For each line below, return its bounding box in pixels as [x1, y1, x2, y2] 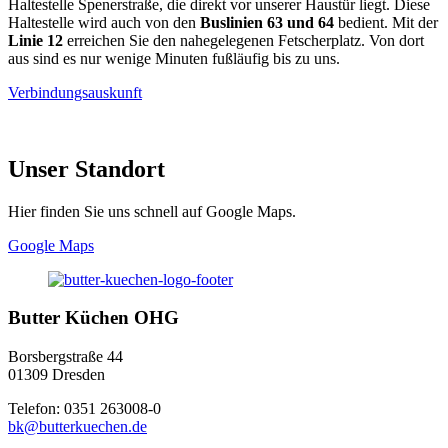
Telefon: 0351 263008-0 [8, 400, 161, 417]
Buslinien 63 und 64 [200, 13, 334, 31]
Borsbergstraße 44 [8, 348, 123, 365]
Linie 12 [8, 31, 63, 49]
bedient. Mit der [334, 13, 438, 31]
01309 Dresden [8, 366, 105, 383]
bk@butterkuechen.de [8, 418, 147, 435]
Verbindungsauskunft [8, 83, 142, 101]
